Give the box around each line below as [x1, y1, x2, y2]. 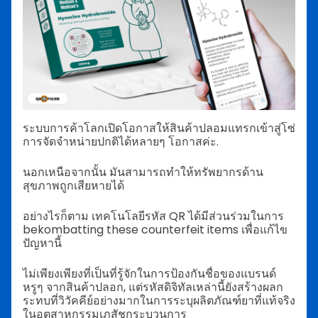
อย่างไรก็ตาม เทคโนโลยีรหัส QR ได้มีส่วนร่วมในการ [23, 207, 284, 224]
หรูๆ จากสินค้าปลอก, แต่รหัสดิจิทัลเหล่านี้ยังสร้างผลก [23, 278, 283, 295]
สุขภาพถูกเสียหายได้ [23, 177, 133, 194]
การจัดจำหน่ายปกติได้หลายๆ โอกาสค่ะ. [23, 133, 219, 150]
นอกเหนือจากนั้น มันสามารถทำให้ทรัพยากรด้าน [23, 163, 263, 180]
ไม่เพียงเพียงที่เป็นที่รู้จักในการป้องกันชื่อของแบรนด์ [23, 265, 276, 282]
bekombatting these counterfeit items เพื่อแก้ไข [23, 221, 287, 238]
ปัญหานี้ [23, 234, 65, 251]
